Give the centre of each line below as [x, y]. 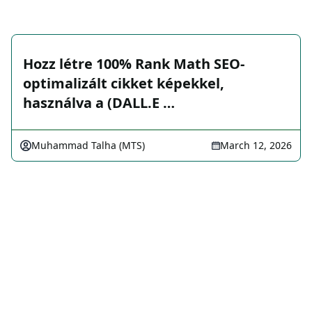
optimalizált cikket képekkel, [124, 83]
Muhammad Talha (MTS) [88, 145]
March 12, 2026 [256, 145]
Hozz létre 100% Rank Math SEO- [134, 64]
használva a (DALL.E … [99, 103]
